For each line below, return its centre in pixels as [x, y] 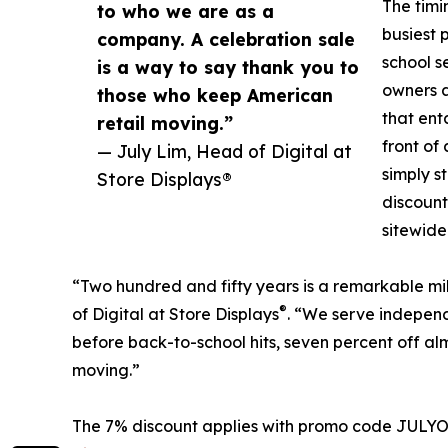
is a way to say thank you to [228, 67]
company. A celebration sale [226, 39]
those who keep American [215, 95]
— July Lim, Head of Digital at [224, 151]
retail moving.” [165, 123]
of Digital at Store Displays [175, 314]
